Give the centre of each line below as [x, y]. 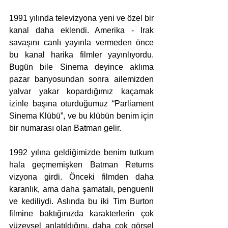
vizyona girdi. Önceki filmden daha [81, 177]
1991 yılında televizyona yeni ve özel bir [81, 18]
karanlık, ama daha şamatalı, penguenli [81, 189]
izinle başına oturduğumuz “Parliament [81, 104]
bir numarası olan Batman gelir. [65, 128]
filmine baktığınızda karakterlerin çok [81, 214]
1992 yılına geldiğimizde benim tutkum [81, 153]
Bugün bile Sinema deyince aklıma [81, 67]
